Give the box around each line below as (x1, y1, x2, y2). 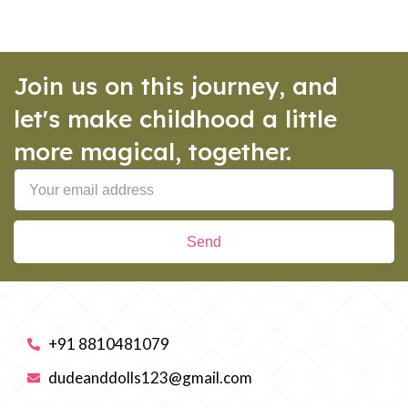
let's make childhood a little (14, 104, 338, 134)
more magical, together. (14, 137, 292, 167)
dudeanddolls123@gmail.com (47, 368, 252, 387)
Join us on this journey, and (14, 71, 339, 101)
